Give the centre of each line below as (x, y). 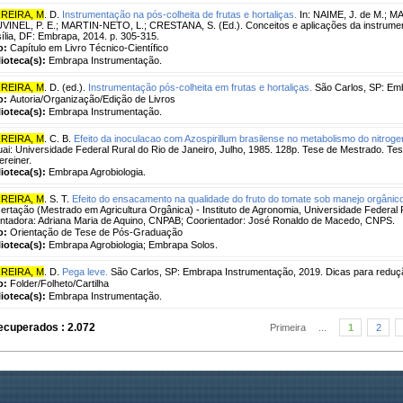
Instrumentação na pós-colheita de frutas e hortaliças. (179, 14)
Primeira (288, 327)
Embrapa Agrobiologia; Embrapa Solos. (133, 244)
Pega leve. (85, 271)
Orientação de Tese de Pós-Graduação (96, 232)
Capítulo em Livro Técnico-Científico (89, 47)
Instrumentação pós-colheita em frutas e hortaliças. (200, 87)
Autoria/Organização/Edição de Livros (93, 99)
